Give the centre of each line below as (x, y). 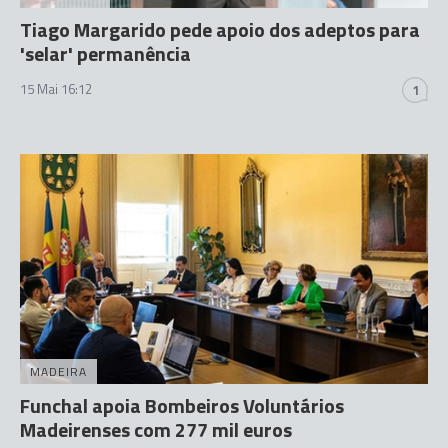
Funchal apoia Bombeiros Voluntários (182, 405)
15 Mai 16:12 (56, 89)
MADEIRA (58, 371)
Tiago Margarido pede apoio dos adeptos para (220, 29)
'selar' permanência (105, 53)
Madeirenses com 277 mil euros (156, 429)
